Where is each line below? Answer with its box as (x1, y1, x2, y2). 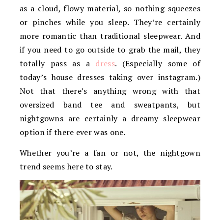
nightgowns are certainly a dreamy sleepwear (20, 113, 200, 124)
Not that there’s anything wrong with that (20, 85, 200, 96)
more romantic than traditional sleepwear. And (20, 30, 200, 41)
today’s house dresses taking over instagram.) (20, 72, 200, 82)
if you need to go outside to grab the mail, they (20, 44, 200, 55)
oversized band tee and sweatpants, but (20, 99, 200, 110)
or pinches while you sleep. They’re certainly (20, 17, 200, 27)
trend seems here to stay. (20, 161, 113, 172)
